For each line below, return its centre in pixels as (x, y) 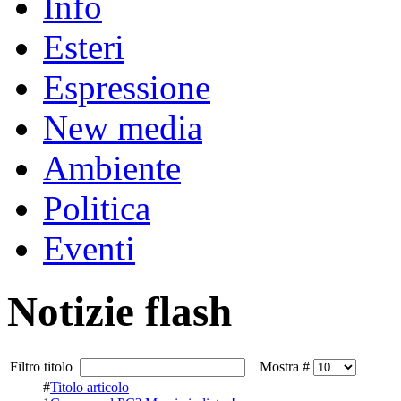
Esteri (84, 47)
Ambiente (112, 167)
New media (123, 127)
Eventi (89, 248)
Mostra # (281, 366)
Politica (97, 208)
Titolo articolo (90, 387)
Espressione (127, 87)
